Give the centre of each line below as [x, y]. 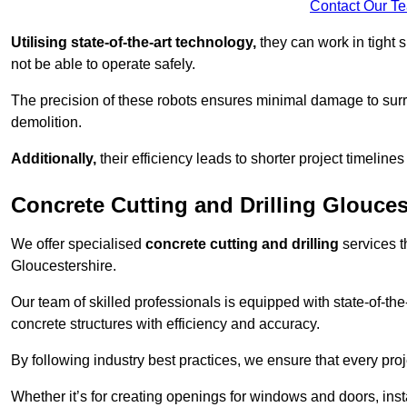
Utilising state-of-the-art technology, [134, 43]
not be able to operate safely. [103, 65]
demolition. [46, 123]
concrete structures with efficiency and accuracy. [165, 324]
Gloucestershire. [64, 266]
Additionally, [54, 159]
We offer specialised [78, 244]
